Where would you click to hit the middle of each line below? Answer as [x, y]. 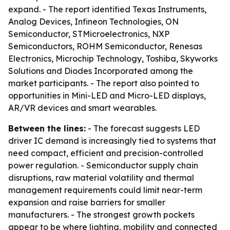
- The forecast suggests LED [143, 128]
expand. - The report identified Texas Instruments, [107, 9]
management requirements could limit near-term [105, 190]
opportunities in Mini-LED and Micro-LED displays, [107, 95]
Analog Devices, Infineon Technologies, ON [93, 22]
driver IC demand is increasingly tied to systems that [112, 141]
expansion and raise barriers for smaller [87, 202]
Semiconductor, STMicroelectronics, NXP [89, 34]
